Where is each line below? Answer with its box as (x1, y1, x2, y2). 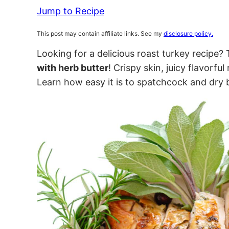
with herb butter (37, 62, 108, 73)
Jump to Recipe (37, 6, 104, 16)
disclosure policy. (164, 30, 213, 37)
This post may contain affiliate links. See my (37, 30, 164, 37)
